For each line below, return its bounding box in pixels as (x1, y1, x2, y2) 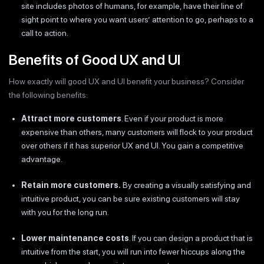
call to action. (21, 28, 68, 38)
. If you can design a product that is (129, 233, 253, 243)
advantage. (21, 154, 62, 164)
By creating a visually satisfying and (121, 180, 251, 190)
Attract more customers (21, 114, 121, 123)
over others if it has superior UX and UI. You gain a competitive (21, 141, 243, 150)
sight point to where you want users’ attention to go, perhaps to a (21, 14, 253, 24)
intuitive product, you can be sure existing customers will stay (21, 194, 240, 203)
